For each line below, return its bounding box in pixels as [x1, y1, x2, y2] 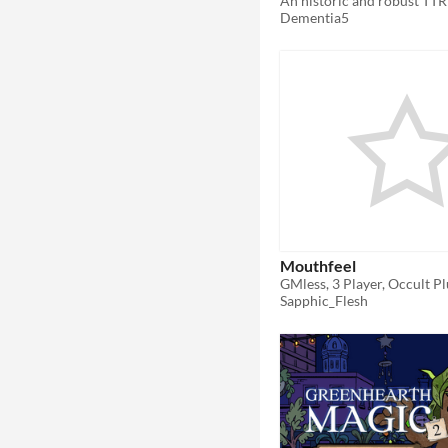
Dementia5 [280, 8, 349, 26]
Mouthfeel [280, 256, 356, 276]
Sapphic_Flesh [280, 292, 368, 310]
